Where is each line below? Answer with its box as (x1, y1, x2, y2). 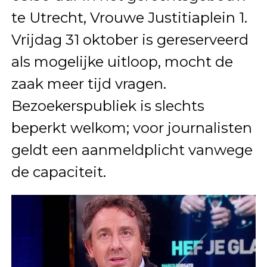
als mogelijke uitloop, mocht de (11, 52, 233, 70)
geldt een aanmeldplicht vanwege (11, 141, 253, 159)
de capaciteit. (11, 163, 106, 181)
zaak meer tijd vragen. (11, 74, 166, 92)
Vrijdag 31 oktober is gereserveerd (11, 30, 249, 48)
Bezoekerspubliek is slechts (11, 97, 204, 114)
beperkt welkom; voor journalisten (11, 119, 252, 136)
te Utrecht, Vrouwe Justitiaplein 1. (11, 8, 247, 26)
